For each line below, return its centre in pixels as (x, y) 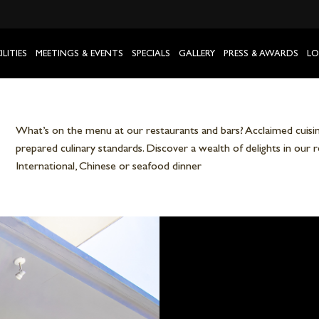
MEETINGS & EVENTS (80, 53)
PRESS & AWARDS (261, 53)
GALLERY (197, 53)
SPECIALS (151, 53)
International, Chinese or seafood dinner (109, 166)
